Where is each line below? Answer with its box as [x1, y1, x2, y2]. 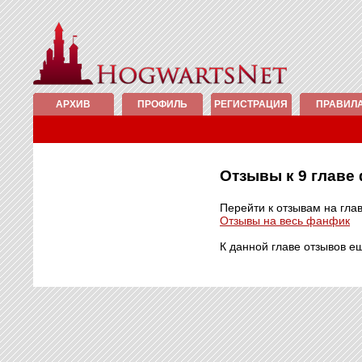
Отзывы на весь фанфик [220, 214, 350, 227]
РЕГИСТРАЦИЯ [214, 99, 288, 110]
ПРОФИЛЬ [137, 99, 187, 110]
